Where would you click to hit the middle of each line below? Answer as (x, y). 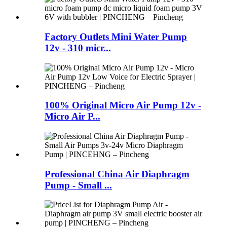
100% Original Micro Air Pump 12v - (123, 105)
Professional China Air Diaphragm (117, 174)
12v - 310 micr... (78, 48)
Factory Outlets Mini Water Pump (116, 36)
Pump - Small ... (78, 185)
